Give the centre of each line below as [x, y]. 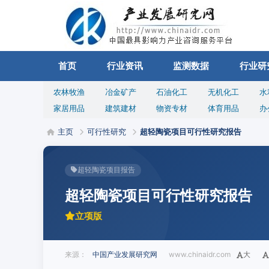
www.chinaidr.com [197, 254]
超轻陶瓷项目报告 [106, 170]
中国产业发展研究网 [125, 254]
